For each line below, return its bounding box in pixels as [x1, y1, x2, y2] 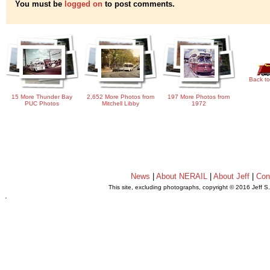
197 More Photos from [168, 93, 230, 101]
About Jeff [213, 172, 250, 181]
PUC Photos [25, 100, 60, 107]
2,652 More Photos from [87, 93, 154, 101]
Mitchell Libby [102, 100, 139, 107]
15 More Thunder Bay [11, 93, 73, 101]
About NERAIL [156, 172, 208, 181]
